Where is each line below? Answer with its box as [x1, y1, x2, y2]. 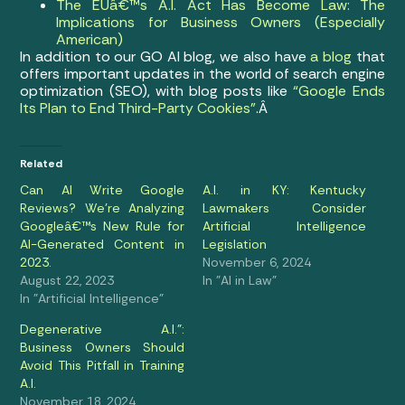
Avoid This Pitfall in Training [20, 356, 184, 373]
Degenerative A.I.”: [20, 320, 184, 337]
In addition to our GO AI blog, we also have [20, 46, 311, 66]
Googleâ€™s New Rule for [20, 217, 184, 234]
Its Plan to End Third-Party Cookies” [20, 98, 257, 118]
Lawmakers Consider [202, 199, 367, 216]
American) [56, 29, 124, 49]
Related [20, 155, 63, 171]
